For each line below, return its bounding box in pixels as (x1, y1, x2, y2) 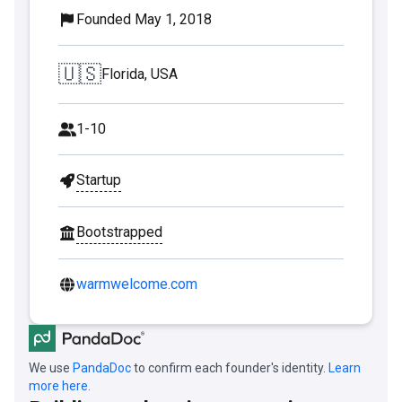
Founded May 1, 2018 (76, 10, 212, 28)
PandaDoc (73, 360, 131, 375)
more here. (29, 378, 91, 393)
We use (29, 360, 73, 375)
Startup (76, 170, 121, 188)
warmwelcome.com (76, 275, 197, 293)
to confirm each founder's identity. (131, 360, 328, 375)
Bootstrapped (76, 223, 162, 240)
